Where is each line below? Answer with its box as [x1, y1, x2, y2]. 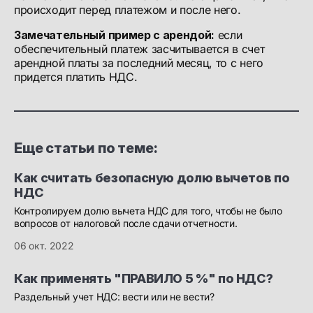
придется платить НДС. [14, 70, 138, 85]
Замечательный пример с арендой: [14, 28, 215, 43]
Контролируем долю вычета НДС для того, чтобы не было [14, 205, 282, 217]
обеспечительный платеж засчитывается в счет [14, 42, 265, 57]
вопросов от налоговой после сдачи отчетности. [14, 217, 238, 230]
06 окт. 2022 [14, 240, 74, 252]
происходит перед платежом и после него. [14, 3, 241, 17]
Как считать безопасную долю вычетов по [14, 170, 290, 186]
